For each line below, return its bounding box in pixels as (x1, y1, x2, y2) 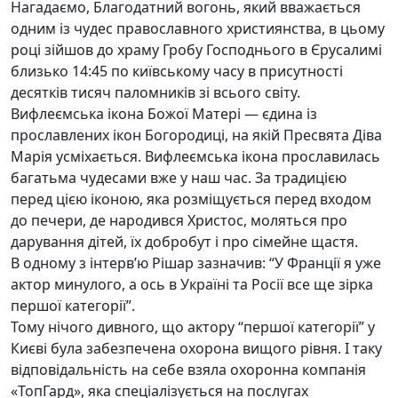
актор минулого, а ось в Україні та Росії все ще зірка (11, 275, 373, 294)
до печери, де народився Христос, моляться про (11, 211, 347, 230)
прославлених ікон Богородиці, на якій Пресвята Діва (11, 125, 382, 145)
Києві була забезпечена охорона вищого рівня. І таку (11, 338, 382, 358)
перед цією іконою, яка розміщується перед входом (11, 189, 371, 209)
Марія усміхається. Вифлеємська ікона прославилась (11, 147, 380, 166)
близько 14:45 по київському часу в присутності (11, 61, 343, 81)
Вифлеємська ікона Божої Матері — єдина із (11, 104, 317, 123)
